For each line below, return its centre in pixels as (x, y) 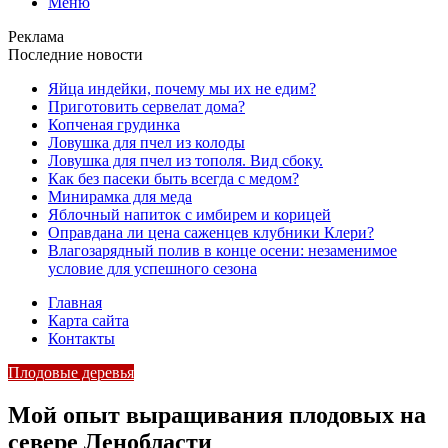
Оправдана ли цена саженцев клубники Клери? (211, 232)
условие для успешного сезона (152, 268)
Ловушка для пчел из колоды (146, 142)
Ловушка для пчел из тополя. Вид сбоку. (185, 160)
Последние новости (75, 54)
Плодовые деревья (71, 372)
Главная (75, 302)
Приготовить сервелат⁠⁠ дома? (146, 106)
